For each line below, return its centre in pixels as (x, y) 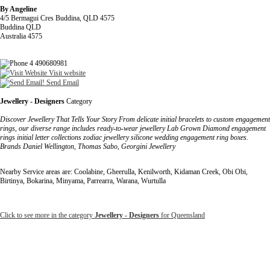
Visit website (66, 73)
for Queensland (182, 215)
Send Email (62, 82)
